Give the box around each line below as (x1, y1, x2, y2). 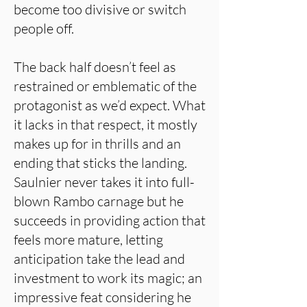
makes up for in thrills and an (14, 135, 181, 152)
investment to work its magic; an (14, 269, 202, 286)
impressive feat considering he (14, 288, 191, 306)
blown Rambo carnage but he (14, 193, 184, 210)
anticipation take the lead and (14, 250, 185, 267)
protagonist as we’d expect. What (14, 97, 206, 114)
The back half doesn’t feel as (14, 58, 176, 75)
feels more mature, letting (14, 231, 163, 248)
